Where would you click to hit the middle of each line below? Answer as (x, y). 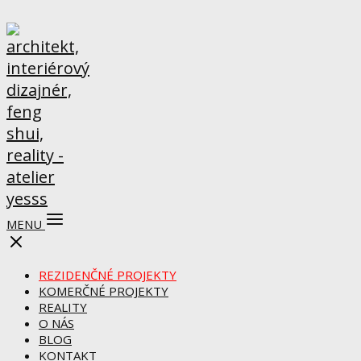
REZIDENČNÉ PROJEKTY (108, 275)
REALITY (63, 307)
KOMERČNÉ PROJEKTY (104, 291)
